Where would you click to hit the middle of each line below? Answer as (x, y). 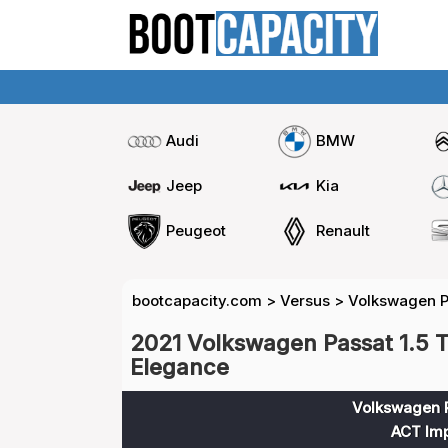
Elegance (179, 367)
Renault (342, 230)
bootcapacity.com (197, 300)
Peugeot (196, 230)
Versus (305, 300)
